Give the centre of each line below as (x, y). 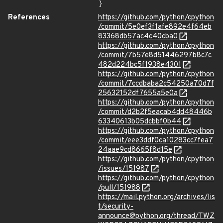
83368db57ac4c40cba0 (138, 37)
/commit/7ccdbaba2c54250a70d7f (156, 84)
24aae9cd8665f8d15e (135, 150)
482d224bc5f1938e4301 (140, 65)
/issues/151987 (124, 169)
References (29, 18)
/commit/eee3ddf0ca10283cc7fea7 (156, 141)
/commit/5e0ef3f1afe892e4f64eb (155, 27)
